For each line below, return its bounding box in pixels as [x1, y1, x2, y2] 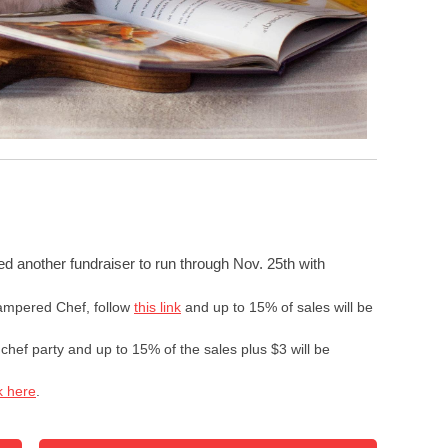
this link [134, 299, 181, 315]
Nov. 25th [233, 255, 295, 272]
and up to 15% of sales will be [181, 299, 373, 315]
